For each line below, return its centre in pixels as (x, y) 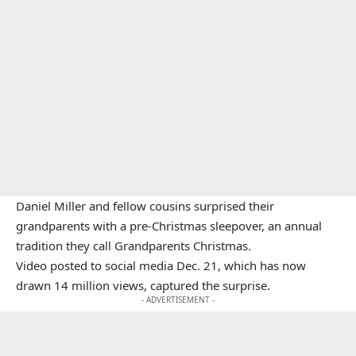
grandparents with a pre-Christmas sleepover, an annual (169, 225)
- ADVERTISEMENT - (178, 299)
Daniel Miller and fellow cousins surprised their (145, 205)
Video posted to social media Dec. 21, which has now (161, 265)
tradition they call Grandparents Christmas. (133, 245)
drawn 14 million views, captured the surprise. (145, 285)
